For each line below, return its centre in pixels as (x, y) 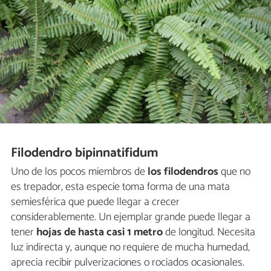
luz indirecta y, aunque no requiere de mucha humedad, (130, 247)
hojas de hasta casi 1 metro (98, 232)
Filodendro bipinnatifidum (85, 153)
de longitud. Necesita (209, 232)
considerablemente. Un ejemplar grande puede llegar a (131, 217)
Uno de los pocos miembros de (79, 171)
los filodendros (183, 171)
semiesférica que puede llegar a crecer (95, 202)
